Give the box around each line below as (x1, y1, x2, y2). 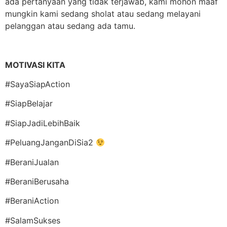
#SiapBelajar (5, 98, 53, 109)
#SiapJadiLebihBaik (5, 118, 80, 128)
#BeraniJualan (5, 157, 59, 167)
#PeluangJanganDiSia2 (5, 137, 96, 148)
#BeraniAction (5, 196, 59, 206)
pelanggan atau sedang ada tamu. (5, 20, 135, 31)
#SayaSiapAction (5, 79, 70, 90)
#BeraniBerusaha (5, 176, 69, 186)
